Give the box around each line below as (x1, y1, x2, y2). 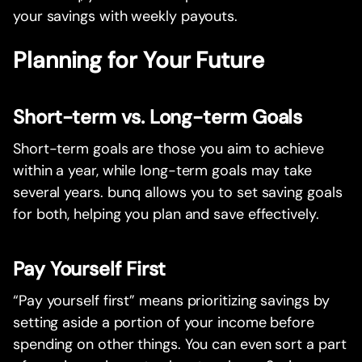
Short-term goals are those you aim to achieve (13, 139, 324, 159)
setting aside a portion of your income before (13, 313, 314, 333)
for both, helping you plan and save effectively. (13, 204, 319, 225)
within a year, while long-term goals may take (13, 161, 312, 181)
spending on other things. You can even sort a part (13, 335, 347, 355)
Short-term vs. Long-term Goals (13, 104, 303, 130)
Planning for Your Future (13, 45, 264, 76)
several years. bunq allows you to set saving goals (13, 183, 343, 203)
